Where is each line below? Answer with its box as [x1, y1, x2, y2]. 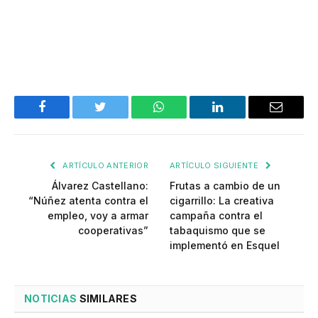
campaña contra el [170, 209, 263, 222]
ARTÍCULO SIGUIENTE [170, 160, 261, 171]
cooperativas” [78, 224, 148, 237]
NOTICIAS [24, 292, 77, 305]
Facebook [40, 111, 91, 124]
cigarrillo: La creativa [170, 194, 274, 207]
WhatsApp [158, 111, 213, 124]
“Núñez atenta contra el [28, 194, 148, 207]
